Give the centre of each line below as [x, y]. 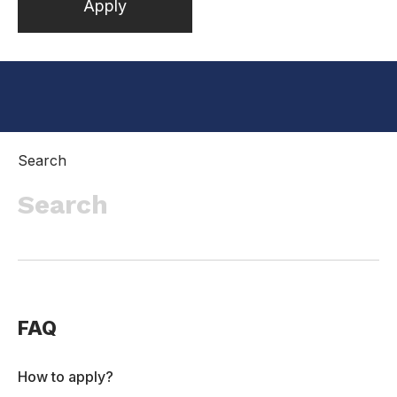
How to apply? [66, 377]
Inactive [68, 92]
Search [42, 160]
